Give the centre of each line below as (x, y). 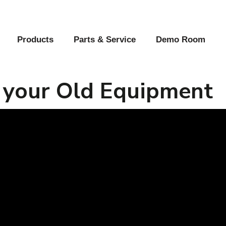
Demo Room (180, 40)
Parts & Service (104, 40)
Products (35, 40)
